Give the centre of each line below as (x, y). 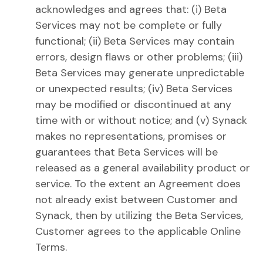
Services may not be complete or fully (129, 25)
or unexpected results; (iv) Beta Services (134, 89)
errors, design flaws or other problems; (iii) (139, 57)
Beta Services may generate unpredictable (140, 73)
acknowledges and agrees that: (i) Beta (131, 9)
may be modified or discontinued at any (133, 104)
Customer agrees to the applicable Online (138, 231)
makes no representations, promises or (131, 136)
